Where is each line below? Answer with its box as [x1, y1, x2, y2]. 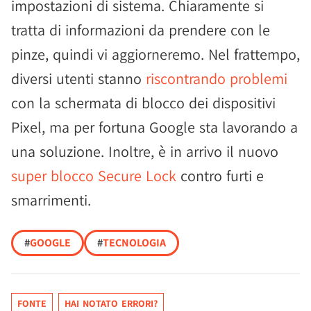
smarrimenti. [11, 190, 91, 210]
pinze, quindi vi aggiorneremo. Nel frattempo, [11, 44, 300, 64]
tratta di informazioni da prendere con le [11, 20, 270, 40]
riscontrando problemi [146, 69, 287, 88]
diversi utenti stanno [11, 69, 146, 88]
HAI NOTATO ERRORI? [65, 297, 158, 310]
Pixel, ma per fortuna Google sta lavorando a [11, 117, 298, 137]
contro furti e [176, 166, 264, 185]
